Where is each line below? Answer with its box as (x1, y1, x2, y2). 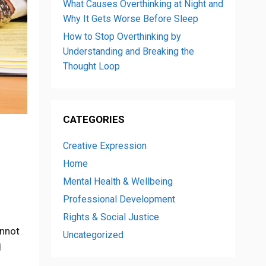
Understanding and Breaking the (63, 46, 194, 57)
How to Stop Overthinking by (63, 31, 181, 42)
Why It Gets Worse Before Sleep (63, 13, 198, 24)
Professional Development (63, 194, 175, 205)
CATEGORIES (63, 113, 125, 125)
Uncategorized (63, 229, 123, 240)
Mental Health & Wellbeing (63, 176, 173, 187)
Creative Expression (63, 140, 147, 151)
